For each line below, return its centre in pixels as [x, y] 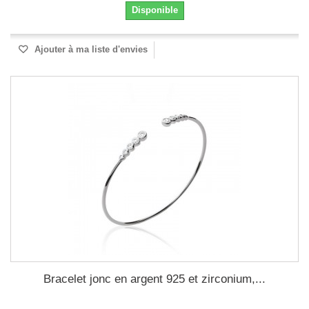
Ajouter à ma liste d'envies [90, 49]
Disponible [154, 10]
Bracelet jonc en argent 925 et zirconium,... [154, 279]
